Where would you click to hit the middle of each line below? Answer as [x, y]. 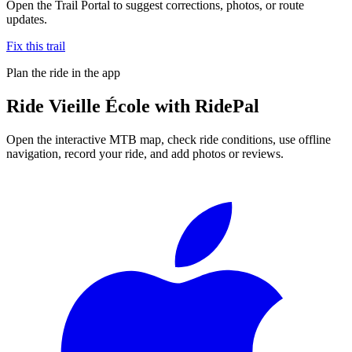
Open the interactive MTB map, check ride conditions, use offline [169, 139]
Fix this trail [36, 46]
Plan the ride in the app [63, 72]
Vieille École [99, 106]
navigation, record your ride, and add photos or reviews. [145, 153]
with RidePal [205, 106]
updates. [27, 19]
